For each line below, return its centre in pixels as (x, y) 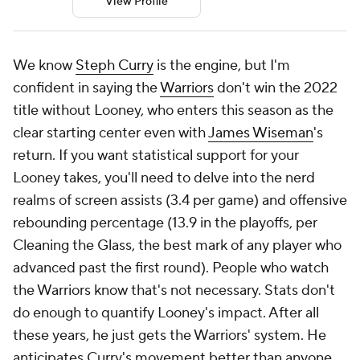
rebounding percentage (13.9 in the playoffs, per (165, 223)
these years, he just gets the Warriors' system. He (170, 335)
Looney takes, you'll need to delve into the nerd (164, 178)
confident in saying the (86, 88)
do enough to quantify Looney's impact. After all (166, 313)
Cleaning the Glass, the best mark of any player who (177, 245)
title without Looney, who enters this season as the (173, 110)
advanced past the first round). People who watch (171, 268)
